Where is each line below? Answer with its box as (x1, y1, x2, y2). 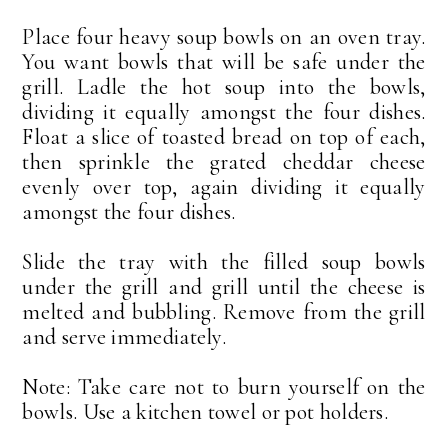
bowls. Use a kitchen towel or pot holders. (22, 398, 389, 425)
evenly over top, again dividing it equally (22, 173, 426, 200)
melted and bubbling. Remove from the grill (22, 298, 426, 325)
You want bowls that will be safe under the (22, 48, 426, 75)
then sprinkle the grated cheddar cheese (22, 148, 426, 175)
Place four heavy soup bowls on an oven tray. (22, 23, 426, 50)
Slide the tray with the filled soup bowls (22, 248, 426, 275)
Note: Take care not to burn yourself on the (22, 373, 426, 400)
